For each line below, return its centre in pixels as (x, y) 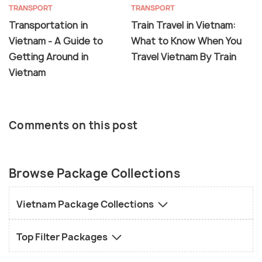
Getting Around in (49, 56)
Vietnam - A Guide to (56, 41)
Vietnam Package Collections (86, 204)
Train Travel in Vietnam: (183, 25)
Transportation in (48, 25)
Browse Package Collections (94, 173)
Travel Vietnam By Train (184, 56)
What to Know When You (186, 41)
